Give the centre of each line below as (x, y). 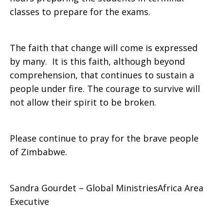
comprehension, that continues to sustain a (102, 75)
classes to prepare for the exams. (80, 12)
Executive (29, 201)
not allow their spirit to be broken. (83, 102)
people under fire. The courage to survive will (105, 89)
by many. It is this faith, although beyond (97, 61)
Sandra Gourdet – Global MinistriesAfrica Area (107, 188)
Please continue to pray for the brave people (104, 138)
